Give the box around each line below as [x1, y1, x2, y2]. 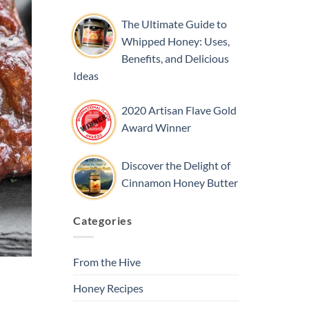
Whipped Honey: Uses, [121, 34, 230, 48]
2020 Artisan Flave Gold [121, 103, 237, 117]
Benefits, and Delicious [121, 51, 229, 65]
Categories [73, 213, 132, 227]
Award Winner [121, 120, 191, 134]
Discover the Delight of [121, 158, 230, 172]
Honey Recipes [73, 281, 143, 295]
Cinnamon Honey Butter [121, 175, 238, 189]
